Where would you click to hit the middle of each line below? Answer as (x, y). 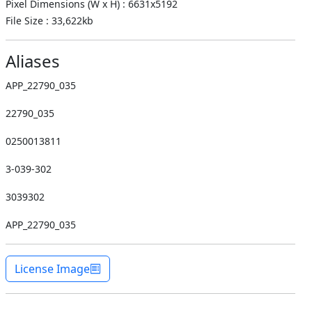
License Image (52, 268)
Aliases (33, 61)
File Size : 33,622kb (49, 20)
